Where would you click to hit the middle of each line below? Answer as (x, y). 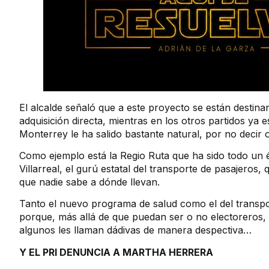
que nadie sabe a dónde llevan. (89, 182)
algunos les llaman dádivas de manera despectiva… (135, 230)
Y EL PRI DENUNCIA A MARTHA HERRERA (116, 252)
